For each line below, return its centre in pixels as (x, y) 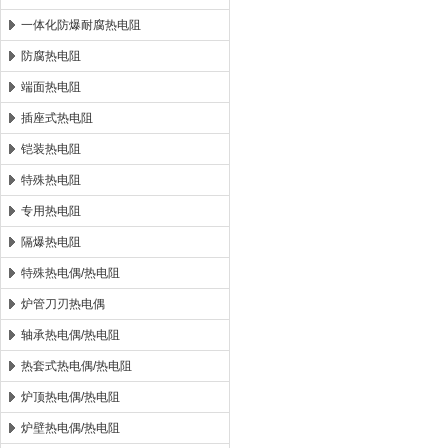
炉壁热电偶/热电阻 (70, 428)
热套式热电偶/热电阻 (76, 366)
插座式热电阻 (57, 118)
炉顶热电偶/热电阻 (70, 397)
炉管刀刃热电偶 (63, 304)
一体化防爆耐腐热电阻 (81, 25)
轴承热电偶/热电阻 (70, 335)
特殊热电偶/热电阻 (70, 273)
